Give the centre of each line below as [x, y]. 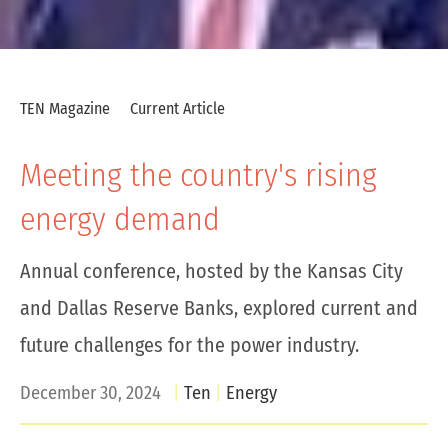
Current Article [177, 108]
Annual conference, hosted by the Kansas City [211, 271]
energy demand [120, 219]
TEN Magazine [67, 108]
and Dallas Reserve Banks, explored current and [219, 308]
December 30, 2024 [90, 393]
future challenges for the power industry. [189, 345]
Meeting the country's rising [198, 175]
